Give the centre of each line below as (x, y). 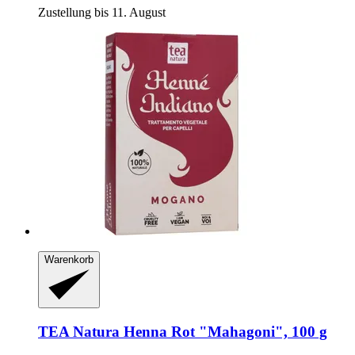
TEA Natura (79, 331)
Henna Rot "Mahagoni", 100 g (223, 331)
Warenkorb (69, 259)
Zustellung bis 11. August (102, 12)
